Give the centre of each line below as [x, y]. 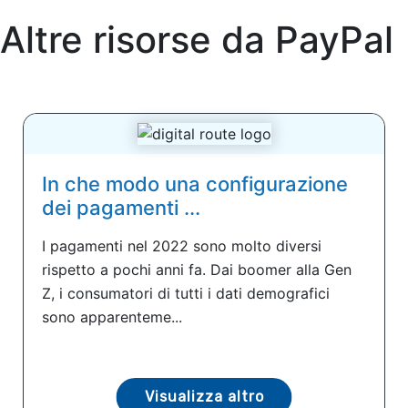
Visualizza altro [204, 396]
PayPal [334, 39]
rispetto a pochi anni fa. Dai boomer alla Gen [197, 269]
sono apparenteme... [112, 316]
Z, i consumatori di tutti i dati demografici [186, 293]
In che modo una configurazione [195, 184]
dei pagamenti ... [121, 207]
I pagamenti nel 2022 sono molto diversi [182, 245]
